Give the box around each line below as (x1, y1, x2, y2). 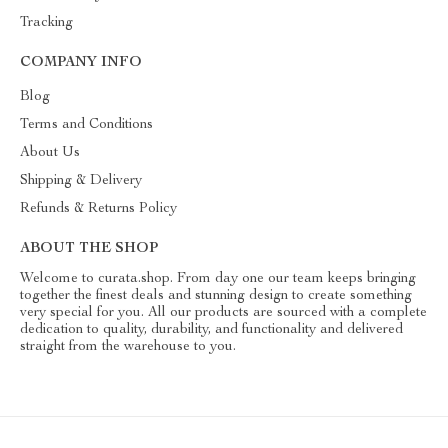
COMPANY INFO (20, 56, 142, 70)
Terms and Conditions (20, 118, 153, 132)
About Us (20, 146, 80, 160)
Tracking (20, 16, 73, 30)
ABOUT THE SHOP (20, 242, 158, 256)
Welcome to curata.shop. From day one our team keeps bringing (20, 272, 416, 286)
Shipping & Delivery (20, 174, 142, 188)
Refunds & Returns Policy (20, 202, 177, 216)
